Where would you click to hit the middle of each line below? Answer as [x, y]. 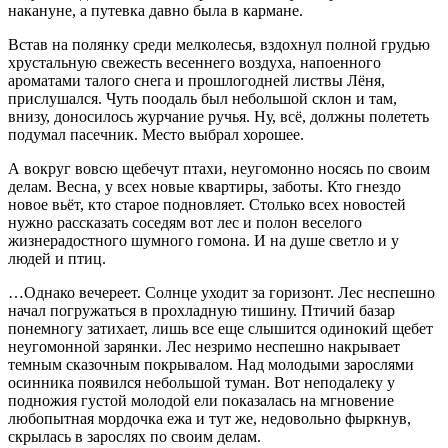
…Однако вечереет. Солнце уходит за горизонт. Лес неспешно [221, 292]
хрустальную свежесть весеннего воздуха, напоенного [194, 62]
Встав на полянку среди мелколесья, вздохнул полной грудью [219, 44]
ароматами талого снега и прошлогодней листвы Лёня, [196, 80]
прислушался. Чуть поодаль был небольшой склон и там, [202, 98]
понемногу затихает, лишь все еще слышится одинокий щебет [220, 328]
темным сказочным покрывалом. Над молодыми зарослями [211, 364]
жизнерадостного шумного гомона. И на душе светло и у [203, 240]
